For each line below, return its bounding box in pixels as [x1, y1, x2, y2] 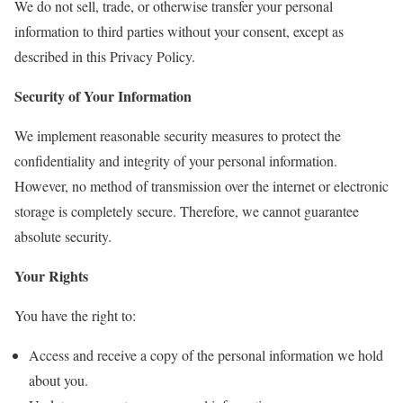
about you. [29, 371, 88, 390]
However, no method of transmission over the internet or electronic [14, 176, 389, 195]
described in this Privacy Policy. [14, 47, 195, 66]
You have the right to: [14, 306, 136, 325]
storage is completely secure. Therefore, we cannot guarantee [14, 201, 359, 220]
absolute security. [14, 227, 112, 246]
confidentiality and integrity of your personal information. [14, 151, 337, 170]
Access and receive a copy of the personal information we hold [29, 345, 383, 364]
